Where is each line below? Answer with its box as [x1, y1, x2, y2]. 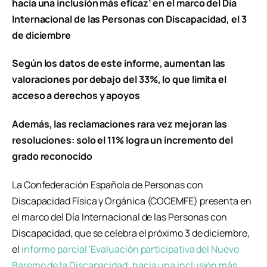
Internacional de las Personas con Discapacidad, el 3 [12, 12, 247, 26]
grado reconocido [12, 150, 92, 163]
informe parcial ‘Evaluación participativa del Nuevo [21, 243, 239, 256]
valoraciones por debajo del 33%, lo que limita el [12, 73, 227, 86]
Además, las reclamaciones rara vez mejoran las [12, 117, 228, 131]
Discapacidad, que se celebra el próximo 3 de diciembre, [12, 226, 250, 240]
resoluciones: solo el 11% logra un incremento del [12, 133, 234, 147]
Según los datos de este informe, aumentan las [12, 57, 226, 70]
